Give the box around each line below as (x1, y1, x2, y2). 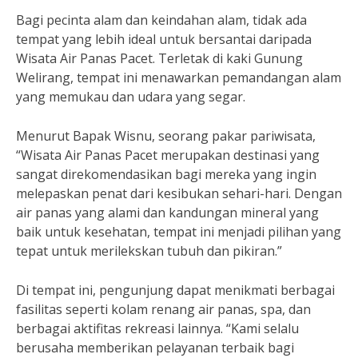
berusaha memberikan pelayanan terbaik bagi (16, 339, 294, 356)
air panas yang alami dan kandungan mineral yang (16, 204, 319, 221)
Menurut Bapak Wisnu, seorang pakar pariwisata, (16, 127, 316, 145)
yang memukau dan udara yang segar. (16, 88, 245, 105)
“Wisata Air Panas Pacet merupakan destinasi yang (16, 146, 320, 164)
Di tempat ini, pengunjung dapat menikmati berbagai (16, 281, 335, 299)
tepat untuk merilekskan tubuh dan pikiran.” (16, 242, 282, 260)
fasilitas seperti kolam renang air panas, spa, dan (16, 300, 311, 318)
